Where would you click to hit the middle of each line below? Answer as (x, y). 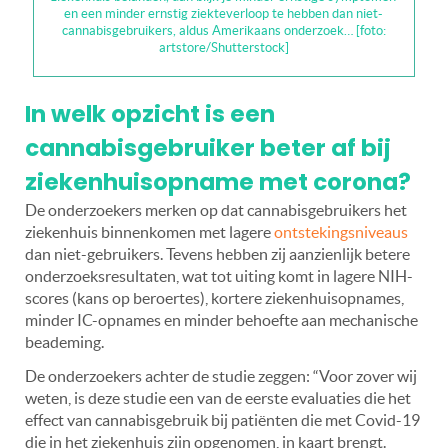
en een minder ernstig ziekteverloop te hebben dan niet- (224, 14)
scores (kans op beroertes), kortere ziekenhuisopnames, (214, 298)
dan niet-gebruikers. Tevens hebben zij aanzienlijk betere (217, 254)
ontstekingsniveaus (341, 232)
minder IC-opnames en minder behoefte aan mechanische (221, 320)
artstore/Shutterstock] (223, 48)
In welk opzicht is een (150, 114)
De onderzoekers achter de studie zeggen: (167, 376)
